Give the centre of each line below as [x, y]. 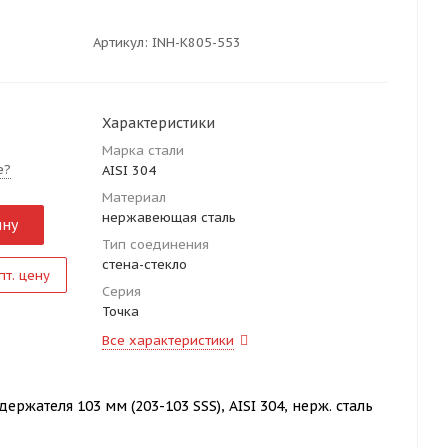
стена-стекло [144, 264]
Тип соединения [155, 244]
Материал [134, 197]
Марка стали [143, 150]
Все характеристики [168, 340]
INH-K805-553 [196, 42]
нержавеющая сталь [169, 217]
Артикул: [120, 42]
